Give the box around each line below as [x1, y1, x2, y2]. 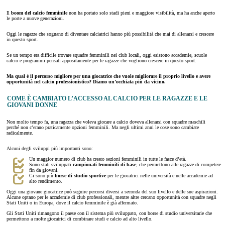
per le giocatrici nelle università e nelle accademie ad [106, 173, 213, 179]
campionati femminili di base [73, 162, 136, 168]
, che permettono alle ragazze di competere [136, 162, 221, 168]
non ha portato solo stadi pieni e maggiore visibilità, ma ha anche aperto [67, 10, 215, 16]
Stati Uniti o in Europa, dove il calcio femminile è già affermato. [7, 200, 138, 206]
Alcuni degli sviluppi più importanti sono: [7, 146, 93, 152]
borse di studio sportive [55, 173, 106, 179]
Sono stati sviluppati [29, 162, 73, 168]
